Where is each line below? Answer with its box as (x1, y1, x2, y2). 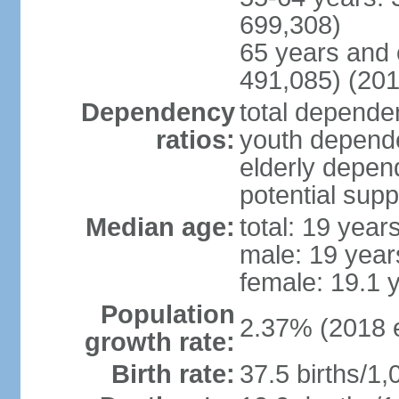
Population (100, 300, 235, 329)
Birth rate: (110, 360, 235, 388)
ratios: (155, 126, 235, 154)
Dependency (80, 98, 235, 126)
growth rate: (84, 328, 235, 356)
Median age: (85, 213, 235, 241)
